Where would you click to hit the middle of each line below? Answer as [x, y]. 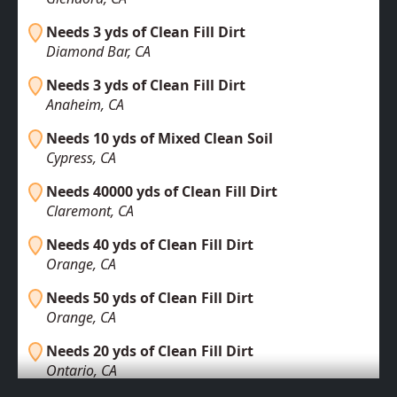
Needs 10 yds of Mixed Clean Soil [160, 139]
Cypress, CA [81, 158]
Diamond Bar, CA [98, 52]
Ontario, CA [82, 371]
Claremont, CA [90, 211]
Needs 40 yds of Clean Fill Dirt [150, 245]
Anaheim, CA [85, 105]
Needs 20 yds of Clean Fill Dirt [150, 351]
